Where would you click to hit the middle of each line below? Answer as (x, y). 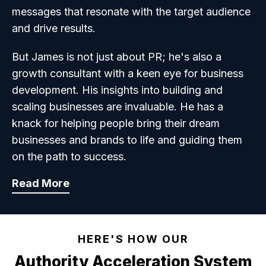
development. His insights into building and (117, 90)
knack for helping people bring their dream (116, 123)
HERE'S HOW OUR (133, 239)
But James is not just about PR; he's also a (117, 56)
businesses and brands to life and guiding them (127, 140)
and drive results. (54, 28)
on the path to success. (69, 156)
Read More (41, 183)
